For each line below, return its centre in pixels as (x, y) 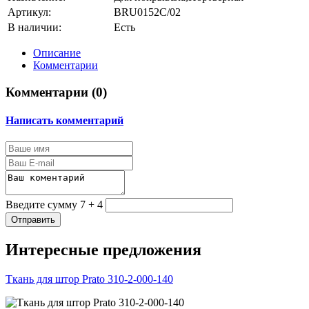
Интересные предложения (103, 250)
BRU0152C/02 (147, 12)
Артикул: (29, 12)
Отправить (33, 220)
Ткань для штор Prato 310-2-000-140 (89, 279)
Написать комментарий (64, 120)
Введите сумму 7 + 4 (54, 205)
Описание (57, 52)
